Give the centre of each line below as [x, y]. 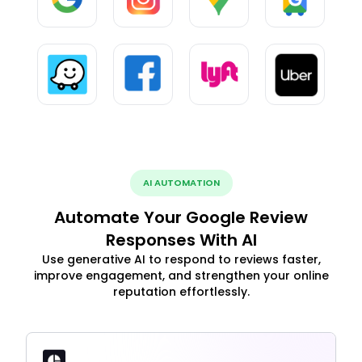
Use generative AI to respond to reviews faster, [181, 259]
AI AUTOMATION [181, 182]
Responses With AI [181, 240]
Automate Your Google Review [181, 217]
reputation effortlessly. [181, 291]
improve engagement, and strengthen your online [181, 275]
